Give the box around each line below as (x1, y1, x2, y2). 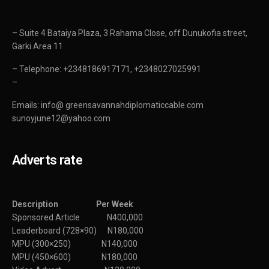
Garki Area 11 (12, 41, 64, 52)
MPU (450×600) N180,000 (12, 252, 138, 262)
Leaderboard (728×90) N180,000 (12, 226, 144, 236)
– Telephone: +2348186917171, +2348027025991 (12, 64, 202, 74)
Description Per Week (12, 199, 134, 210)
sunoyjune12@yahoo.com (12, 113, 110, 124)
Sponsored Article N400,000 (12, 213, 144, 223)
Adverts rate (12, 153, 83, 168)
